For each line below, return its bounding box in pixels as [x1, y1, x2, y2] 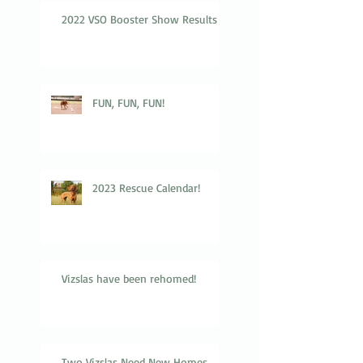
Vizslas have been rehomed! [62, 271, 196, 285]
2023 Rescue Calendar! [92, 181, 200, 194]
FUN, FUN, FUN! [92, 96, 164, 109]
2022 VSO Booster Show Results [62, 12, 217, 26]
